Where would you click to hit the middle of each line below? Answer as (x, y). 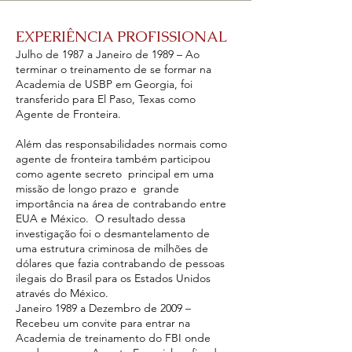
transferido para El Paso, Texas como (106, 99)
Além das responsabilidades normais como (121, 144)
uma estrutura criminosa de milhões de (112, 248)
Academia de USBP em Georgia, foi (104, 84)
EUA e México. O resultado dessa (101, 218)
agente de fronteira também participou (113, 159)
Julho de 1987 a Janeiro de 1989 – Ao (108, 54)
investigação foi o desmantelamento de (113, 233)
